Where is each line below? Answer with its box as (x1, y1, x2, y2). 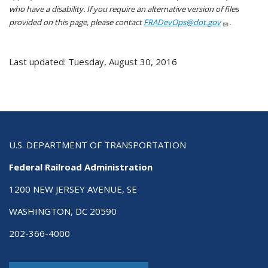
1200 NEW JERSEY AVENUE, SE (9, 182, 137, 195)
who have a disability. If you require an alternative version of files (9, 4, 239, 15)
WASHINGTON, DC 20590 (9, 205, 117, 217)
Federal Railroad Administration (9, 160, 153, 173)
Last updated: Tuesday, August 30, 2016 (9, 56, 177, 68)
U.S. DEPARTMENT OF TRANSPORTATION (9, 138, 186, 151)
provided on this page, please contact (9, 17, 144, 28)
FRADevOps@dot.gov (144, 17, 221, 28)
